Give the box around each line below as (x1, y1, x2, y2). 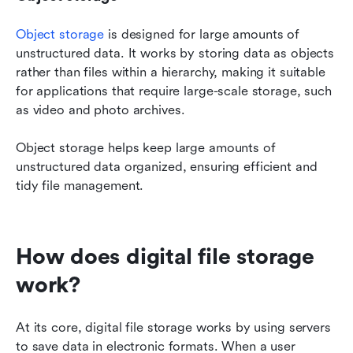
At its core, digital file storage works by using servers (16, 319, 331, 335)
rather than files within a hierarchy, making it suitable (16, 64, 325, 80)
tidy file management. (16, 177, 144, 193)
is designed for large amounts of (104, 26, 299, 42)
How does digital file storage (16, 243, 314, 269)
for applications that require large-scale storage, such (16, 83, 332, 98)
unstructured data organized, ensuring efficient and (16, 158, 318, 174)
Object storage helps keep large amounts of (16, 139, 276, 155)
